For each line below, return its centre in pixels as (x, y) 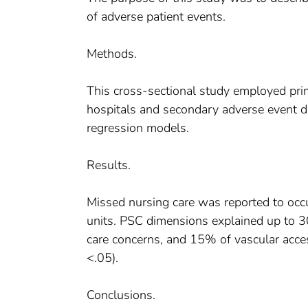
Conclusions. (121, 295)
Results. (109, 165)
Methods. (112, 54)
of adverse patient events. (156, 17)
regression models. (138, 128)
